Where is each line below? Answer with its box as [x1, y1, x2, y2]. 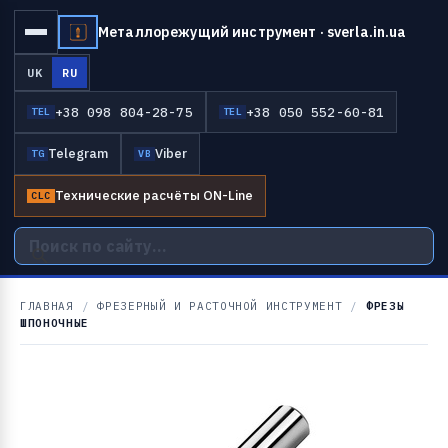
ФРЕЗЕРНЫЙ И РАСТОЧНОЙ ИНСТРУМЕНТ [97, 299, 343, 313]
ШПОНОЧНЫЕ [20, 316, 89, 330]
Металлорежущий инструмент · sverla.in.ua [98, 23, 407, 41]
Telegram [48, 145, 108, 162]
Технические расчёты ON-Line [54, 187, 253, 204]
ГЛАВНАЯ [20, 299, 74, 313]
